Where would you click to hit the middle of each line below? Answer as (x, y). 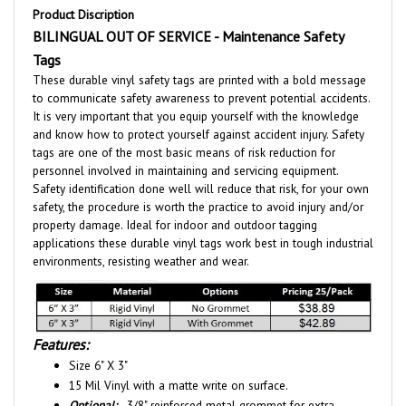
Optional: (93, 386)
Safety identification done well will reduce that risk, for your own (201, 168)
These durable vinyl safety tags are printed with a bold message (199, 59)
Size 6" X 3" (98, 346)
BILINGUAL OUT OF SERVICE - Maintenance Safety (188, 16)
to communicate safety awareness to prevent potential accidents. (201, 77)
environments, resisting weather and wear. (141, 241)
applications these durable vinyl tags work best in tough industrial (203, 222)
